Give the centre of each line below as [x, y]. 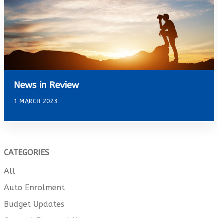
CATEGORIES [27, 153]
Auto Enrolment [34, 187]
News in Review [46, 85]
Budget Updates [34, 204]
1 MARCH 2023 [36, 101]
